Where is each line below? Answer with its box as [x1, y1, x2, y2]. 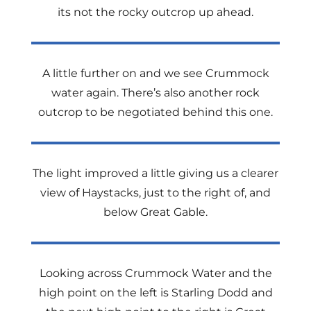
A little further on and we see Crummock [42, 67, 269, 80]
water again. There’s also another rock [51, 86, 260, 99]
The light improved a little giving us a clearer [33, 167, 278, 180]
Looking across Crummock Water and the [39, 267, 272, 280]
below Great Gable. [103, 205, 208, 219]
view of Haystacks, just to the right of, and [40, 186, 271, 199]
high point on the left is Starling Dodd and [38, 286, 273, 299]
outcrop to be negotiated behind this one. [38, 106, 273, 119]
